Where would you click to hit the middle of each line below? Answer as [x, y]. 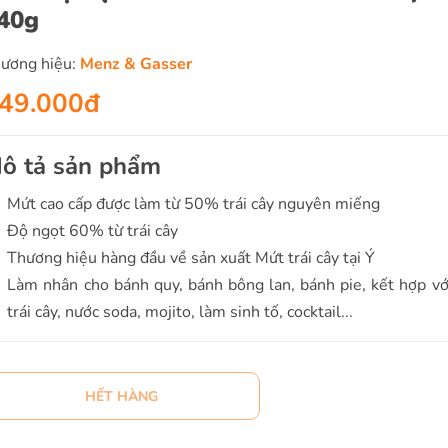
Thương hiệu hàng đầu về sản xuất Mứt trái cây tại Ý [191, 258]
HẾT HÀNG [121, 396]
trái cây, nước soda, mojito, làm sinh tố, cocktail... [180, 312]
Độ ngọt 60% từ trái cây [93, 231]
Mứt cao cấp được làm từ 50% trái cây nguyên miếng [194, 204]
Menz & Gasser [136, 64]
